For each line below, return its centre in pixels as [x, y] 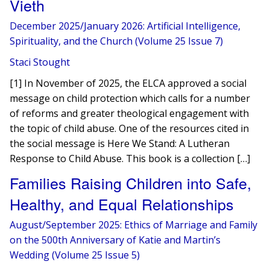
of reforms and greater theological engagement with [130, 113]
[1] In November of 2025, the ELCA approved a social [128, 83]
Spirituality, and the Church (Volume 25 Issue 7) [117, 41]
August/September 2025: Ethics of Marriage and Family [134, 225]
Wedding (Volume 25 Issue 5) [75, 255]
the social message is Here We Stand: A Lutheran [120, 143]
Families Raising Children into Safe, [131, 183]
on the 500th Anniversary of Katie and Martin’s [115, 240]
